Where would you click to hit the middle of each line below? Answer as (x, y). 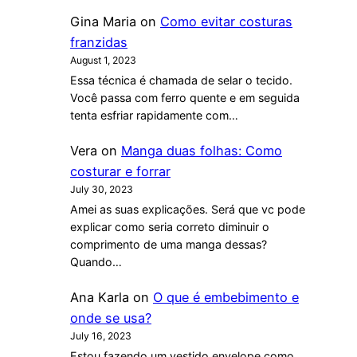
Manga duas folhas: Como (202, 150)
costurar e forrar (120, 171)
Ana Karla (100, 297)
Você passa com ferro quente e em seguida (185, 97)
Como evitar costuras (226, 21)
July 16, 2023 (101, 335)
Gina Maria (103, 21)
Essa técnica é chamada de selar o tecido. (181, 80)
